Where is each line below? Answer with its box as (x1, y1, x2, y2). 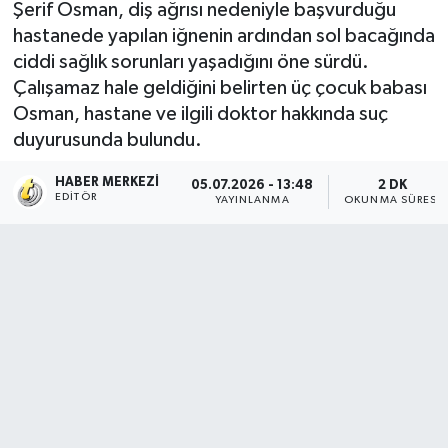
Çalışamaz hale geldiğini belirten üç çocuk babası (12, 77, 427, 98)
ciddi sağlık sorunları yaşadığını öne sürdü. (12, 51, 369, 72)
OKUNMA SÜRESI (344, 194, 442, 205)
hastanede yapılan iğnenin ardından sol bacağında (12, 25, 435, 46)
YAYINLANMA (214, 194, 290, 205)
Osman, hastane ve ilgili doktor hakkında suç (12, 103, 388, 124)
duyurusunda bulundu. (12, 129, 202, 150)
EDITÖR (55, 192, 97, 203)
